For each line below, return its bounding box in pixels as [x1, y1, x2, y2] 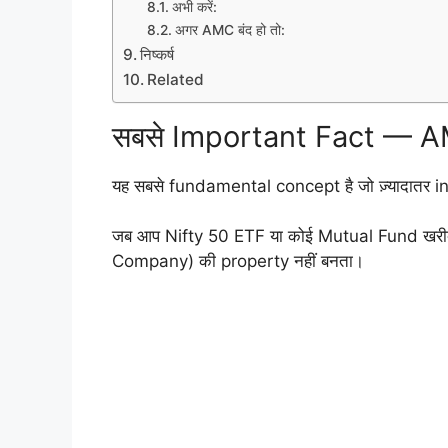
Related [147, 69, 205, 89]
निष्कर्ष [140, 44, 175, 64]
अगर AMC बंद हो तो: [174, 21, 285, 38]
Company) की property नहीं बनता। [112, 251, 364, 272]
